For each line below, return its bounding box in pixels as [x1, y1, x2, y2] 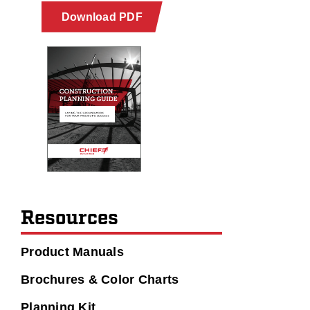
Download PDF [61, 10, 143, 23]
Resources [20, 206, 118, 232]
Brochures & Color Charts [20, 273, 179, 287]
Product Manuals [20, 245, 125, 259]
